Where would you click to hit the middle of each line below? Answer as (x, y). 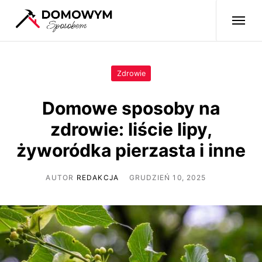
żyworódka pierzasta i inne (131, 150)
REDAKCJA (98, 177)
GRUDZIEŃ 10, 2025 (168, 177)
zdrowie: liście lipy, (131, 129)
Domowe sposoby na (131, 108)
